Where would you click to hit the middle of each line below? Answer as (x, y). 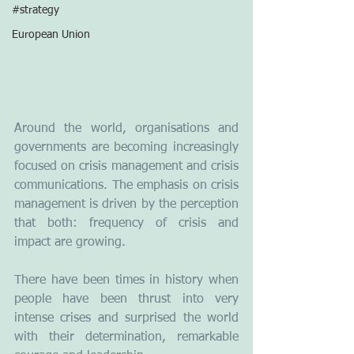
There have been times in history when (126, 281)
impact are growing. (72, 243)
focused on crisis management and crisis (126, 167)
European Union (51, 35)
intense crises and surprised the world (126, 319)
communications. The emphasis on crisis (126, 186)
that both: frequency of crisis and (126, 224)
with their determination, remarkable (126, 338)
